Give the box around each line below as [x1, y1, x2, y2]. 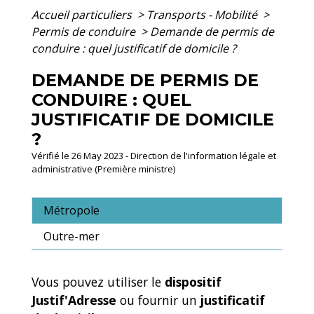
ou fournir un [116, 291, 200, 308]
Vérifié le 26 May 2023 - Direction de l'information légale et [32, 149, 276, 163]
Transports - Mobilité [146, 7, 260, 23]
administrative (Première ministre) [32, 163, 175, 176]
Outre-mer [43, 228, 100, 245]
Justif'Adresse [32, 291, 116, 308]
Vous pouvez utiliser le [32, 273, 165, 290]
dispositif [165, 273, 221, 290]
